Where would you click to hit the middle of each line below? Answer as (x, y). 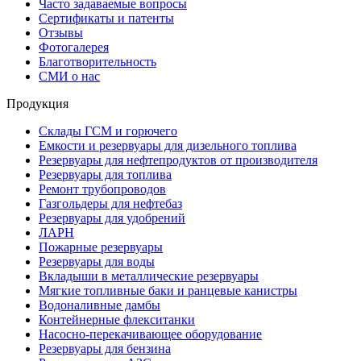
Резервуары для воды (97, 262)
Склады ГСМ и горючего (108, 131)
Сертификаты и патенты (106, 19)
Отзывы (61, 33)
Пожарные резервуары (101, 247)
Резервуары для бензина (105, 349)
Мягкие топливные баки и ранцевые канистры (168, 291)
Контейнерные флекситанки (117, 320)
